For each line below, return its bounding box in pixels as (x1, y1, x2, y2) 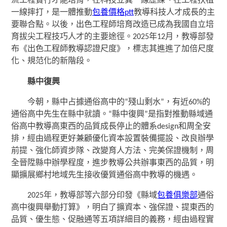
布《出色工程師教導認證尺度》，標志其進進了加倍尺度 (11, 45, 214, 54)
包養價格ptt (92, 9, 134, 17)
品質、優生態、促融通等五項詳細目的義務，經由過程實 (11, 215, 214, 224)
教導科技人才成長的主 (134, 9, 215, 17)
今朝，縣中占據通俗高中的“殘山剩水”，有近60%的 (27, 98, 211, 106)
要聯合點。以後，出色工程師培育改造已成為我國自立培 (11, 21, 214, 29)
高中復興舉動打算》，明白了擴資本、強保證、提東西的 (11, 203, 214, 212)
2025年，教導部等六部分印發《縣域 (27, 191, 158, 200)
